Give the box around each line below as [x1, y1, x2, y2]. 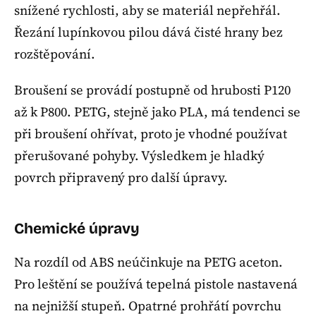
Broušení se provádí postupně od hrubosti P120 [14, 80, 291, 99]
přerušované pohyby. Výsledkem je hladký [14, 146, 265, 164]
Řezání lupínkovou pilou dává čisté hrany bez [14, 23, 283, 42]
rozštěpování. [14, 45, 95, 63]
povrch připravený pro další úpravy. [14, 168, 228, 186]
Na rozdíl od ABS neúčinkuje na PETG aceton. [14, 253, 283, 271]
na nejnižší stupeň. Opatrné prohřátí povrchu [14, 296, 281, 315]
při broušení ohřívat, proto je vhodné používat [14, 124, 287, 142]
